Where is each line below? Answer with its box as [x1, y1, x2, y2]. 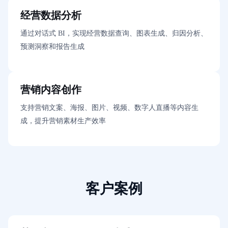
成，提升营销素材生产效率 [20, 117, 106, 125]
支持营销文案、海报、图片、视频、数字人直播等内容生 [20, 104, 198, 112]
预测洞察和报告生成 [20, 43, 84, 51]
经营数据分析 [20, 10, 81, 21]
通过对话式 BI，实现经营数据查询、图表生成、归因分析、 [20, 30, 208, 38]
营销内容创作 [20, 84, 81, 96]
